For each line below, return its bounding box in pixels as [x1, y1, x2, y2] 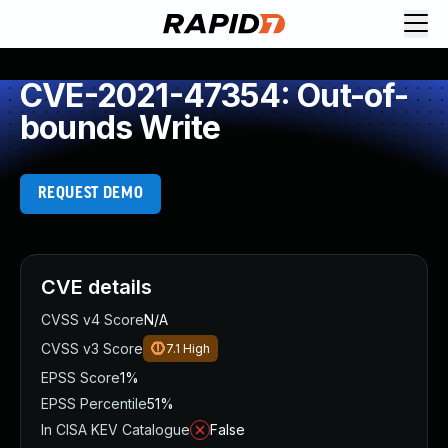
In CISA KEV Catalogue [41, 421, 190, 438]
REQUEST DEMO [37, 185, 144, 202]
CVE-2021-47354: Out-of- [20, 76, 409, 115]
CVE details [41, 275, 152, 299]
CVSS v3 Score [41, 340, 143, 357]
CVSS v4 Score [41, 311, 144, 328]
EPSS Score [41, 369, 120, 386]
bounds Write [20, 108, 221, 147]
